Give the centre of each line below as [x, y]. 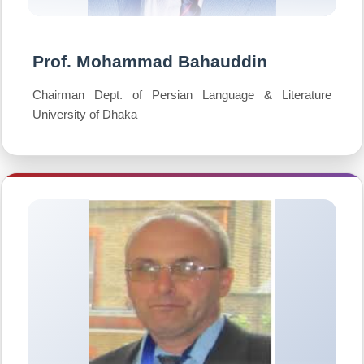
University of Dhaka [85, 114]
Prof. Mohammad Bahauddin [150, 61]
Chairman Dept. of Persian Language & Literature [182, 95]
